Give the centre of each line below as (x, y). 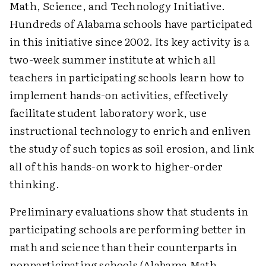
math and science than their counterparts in (123, 247)
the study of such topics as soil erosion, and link (132, 148)
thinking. (34, 184)
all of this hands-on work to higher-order (116, 166)
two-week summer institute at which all (113, 59)
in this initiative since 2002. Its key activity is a (130, 42)
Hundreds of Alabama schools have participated (131, 24)
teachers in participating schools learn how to (127, 77)
